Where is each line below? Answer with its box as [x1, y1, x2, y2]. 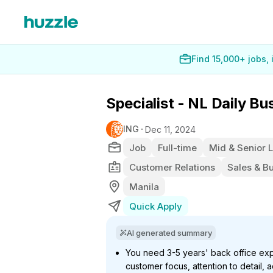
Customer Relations [129, 161, 215, 173]
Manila [129, 180, 159, 193]
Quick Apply [129, 200, 182, 212]
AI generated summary [127, 228, 212, 238]
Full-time [158, 141, 197, 154]
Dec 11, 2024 [145, 124, 196, 135]
